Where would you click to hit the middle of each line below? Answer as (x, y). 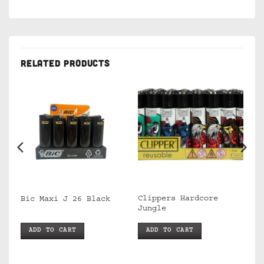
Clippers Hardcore (178, 199)
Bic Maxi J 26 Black (65, 199)
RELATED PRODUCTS (65, 62)
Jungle (152, 209)
